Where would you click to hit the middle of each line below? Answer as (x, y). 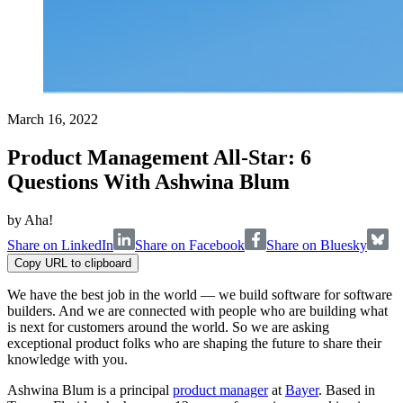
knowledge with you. (67, 360)
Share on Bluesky (317, 246)
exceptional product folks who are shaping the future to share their (194, 344)
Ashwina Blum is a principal (90, 390)
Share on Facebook (190, 246)
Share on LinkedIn (60, 246)
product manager (220, 390)
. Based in (347, 390)
